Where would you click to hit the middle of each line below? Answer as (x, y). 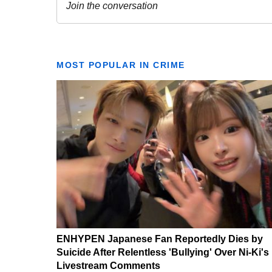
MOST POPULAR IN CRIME (121, 65)
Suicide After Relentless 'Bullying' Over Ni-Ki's (163, 253)
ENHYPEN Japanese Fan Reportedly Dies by (160, 239)
